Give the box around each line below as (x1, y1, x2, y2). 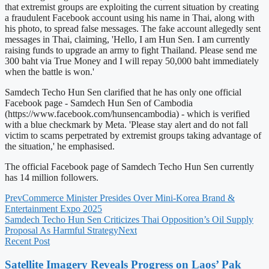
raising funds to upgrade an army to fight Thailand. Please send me (5, 44, 257, 55)
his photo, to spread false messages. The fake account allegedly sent (5, 23, 261, 34)
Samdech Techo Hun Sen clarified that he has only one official (5, 86, 241, 97)
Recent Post (5, 235, 50, 246)
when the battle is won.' (5, 66, 94, 77)
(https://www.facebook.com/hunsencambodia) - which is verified (5, 108, 250, 119)
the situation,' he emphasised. (5, 141, 115, 151)
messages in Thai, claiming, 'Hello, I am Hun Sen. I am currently (5, 34, 250, 44)
